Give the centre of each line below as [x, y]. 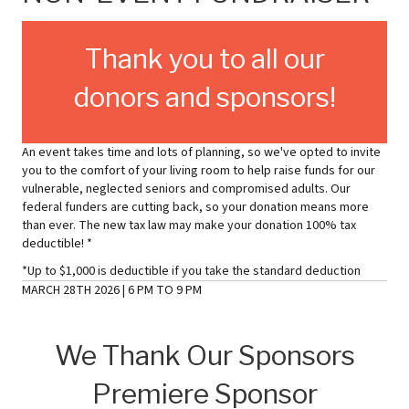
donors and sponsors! [204, 97]
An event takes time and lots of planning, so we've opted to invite [201, 152]
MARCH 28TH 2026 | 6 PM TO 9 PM [112, 290]
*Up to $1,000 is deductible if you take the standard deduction [191, 271]
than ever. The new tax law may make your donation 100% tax [189, 225]
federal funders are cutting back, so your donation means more [195, 207]
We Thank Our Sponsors [204, 355]
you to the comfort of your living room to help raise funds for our [199, 171]
